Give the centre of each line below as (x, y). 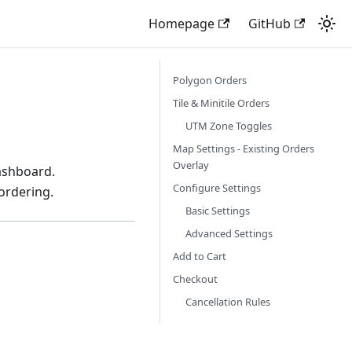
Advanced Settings (229, 233)
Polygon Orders (210, 80)
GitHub (269, 24)
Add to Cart (200, 256)
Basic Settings (218, 211)
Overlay (191, 165)
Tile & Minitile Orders (221, 103)
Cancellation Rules (228, 302)
